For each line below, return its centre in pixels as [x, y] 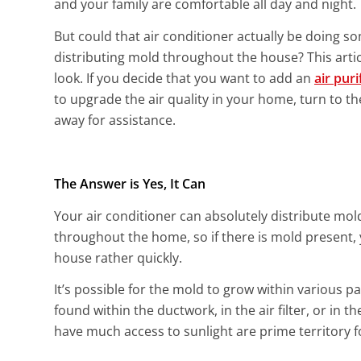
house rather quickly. [118, 257]
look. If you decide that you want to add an [184, 78]
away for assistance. [115, 120]
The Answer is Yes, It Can [130, 183]
